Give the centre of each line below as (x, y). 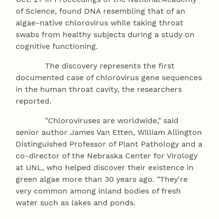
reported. (33, 101)
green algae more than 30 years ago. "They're (102, 179)
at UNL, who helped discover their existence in (105, 168)
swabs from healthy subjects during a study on (105, 35)
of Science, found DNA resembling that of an (100, 11)
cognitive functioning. (57, 46)
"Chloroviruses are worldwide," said (97, 121)
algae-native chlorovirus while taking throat (99, 23)
